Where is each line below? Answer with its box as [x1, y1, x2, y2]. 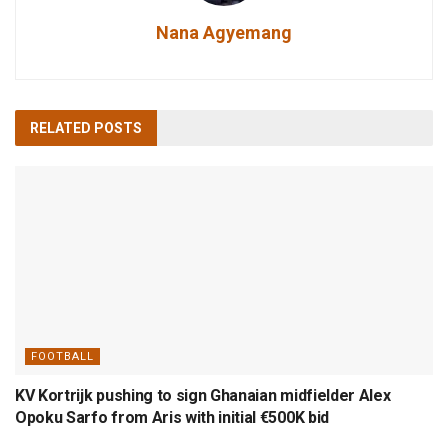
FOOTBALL [31, 350, 94, 364]
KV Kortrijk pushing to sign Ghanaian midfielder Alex [15, 386, 391, 406]
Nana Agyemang [156, 22, 292, 44]
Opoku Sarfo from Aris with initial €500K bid [15, 408, 329, 428]
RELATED [30, 120, 91, 137]
